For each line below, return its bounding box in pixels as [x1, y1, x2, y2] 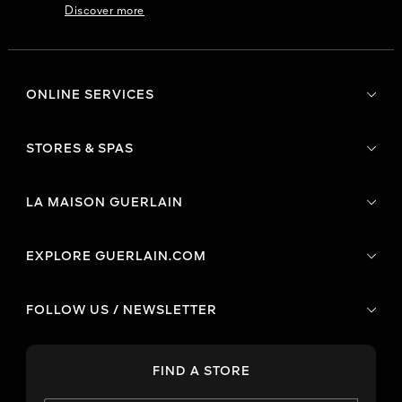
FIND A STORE [152, 365, 250, 379]
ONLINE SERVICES [26, 89, 154, 102]
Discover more [64, 5, 145, 18]
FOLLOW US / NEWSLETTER [26, 304, 217, 318]
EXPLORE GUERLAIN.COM [26, 250, 206, 264]
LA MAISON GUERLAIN [26, 197, 183, 210]
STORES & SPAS [26, 143, 134, 156]
